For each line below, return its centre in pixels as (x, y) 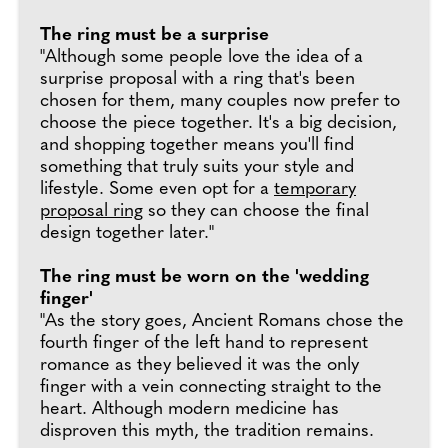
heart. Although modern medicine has (189, 409)
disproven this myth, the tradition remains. (207, 431)
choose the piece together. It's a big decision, (218, 123)
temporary (315, 189)
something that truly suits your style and (197, 167)
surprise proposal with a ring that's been (197, 79)
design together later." (127, 233)
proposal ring (91, 211)
